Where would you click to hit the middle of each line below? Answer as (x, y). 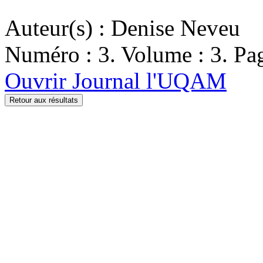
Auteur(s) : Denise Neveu (122, 28)
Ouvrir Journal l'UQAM (116, 80)
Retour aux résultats (44, 100)
